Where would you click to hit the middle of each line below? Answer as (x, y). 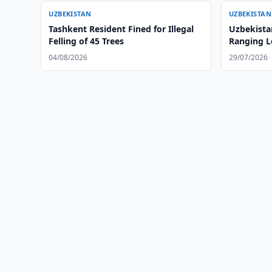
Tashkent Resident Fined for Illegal (121, 29)
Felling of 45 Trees (87, 41)
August (244, 53)
